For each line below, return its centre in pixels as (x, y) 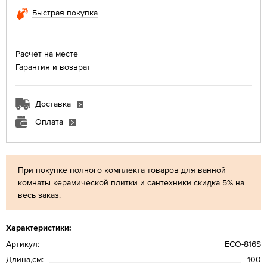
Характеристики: (39, 227)
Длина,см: (25, 259)
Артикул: (23, 243)
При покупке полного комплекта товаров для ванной (122, 170)
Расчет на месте (47, 53)
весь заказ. (41, 195)
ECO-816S (243, 243)
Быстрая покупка (65, 13)
